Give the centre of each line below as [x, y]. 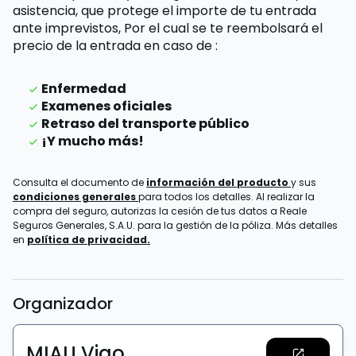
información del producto [219, 182]
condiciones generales [75, 197]
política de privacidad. [89, 240]
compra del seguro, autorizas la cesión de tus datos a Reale [160, 211]
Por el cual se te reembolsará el [223, 28]
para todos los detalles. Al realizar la [226, 197]
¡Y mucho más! [93, 141]
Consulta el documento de [79, 182]
